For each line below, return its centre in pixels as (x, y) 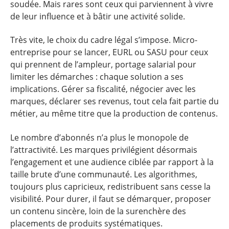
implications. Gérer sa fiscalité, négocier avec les (103, 89)
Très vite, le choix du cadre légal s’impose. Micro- (104, 40)
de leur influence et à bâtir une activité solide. (98, 16)
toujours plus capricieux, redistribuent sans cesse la (110, 186)
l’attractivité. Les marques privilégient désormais (104, 150)
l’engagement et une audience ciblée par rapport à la (112, 162)
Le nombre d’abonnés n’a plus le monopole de (99, 137)
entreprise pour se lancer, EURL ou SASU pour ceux (109, 52)
